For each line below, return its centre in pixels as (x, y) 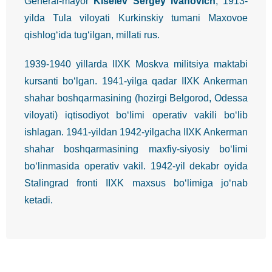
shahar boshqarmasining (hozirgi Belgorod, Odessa (136, 98)
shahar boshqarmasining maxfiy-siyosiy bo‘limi (136, 149)
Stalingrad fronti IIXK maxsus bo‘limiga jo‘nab (136, 183)
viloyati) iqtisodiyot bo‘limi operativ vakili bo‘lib (136, 115)
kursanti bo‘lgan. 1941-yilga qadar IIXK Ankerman (136, 81)
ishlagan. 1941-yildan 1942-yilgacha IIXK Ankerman (136, 132)
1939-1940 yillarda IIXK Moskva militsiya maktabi (136, 64)
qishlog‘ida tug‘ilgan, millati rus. (92, 35)
